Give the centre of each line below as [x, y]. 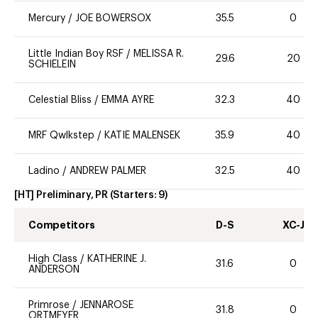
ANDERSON [54, 269]
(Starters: [134, 195]
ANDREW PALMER [108, 171]
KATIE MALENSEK [142, 135]
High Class [53, 259]
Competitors [62, 225]
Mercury [47, 18]
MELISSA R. [159, 54]
